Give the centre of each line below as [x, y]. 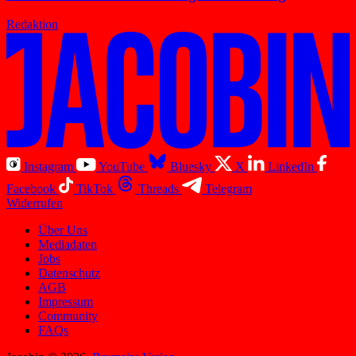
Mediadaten [68, 244]
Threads [159, 188]
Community [68, 315]
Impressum [66, 301]
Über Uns [63, 230]
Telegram [228, 188]
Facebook [31, 188]
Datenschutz [69, 273]
